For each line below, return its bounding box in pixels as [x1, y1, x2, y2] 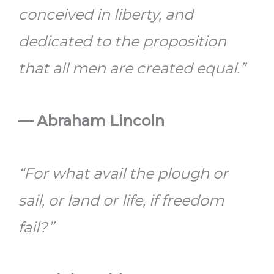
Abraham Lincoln [37, 111, 165, 130]
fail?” [18, 218, 54, 236]
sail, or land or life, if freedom [18, 191, 224, 209]
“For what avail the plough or [18, 164, 228, 182]
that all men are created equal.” [18, 59, 245, 77]
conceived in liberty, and [18, 5, 193, 23]
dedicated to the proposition [18, 32, 226, 50]
